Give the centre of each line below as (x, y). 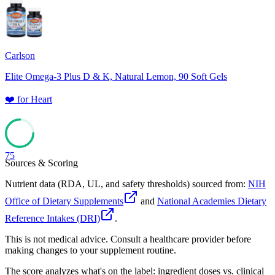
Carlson (20, 56)
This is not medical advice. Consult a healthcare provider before (128, 239)
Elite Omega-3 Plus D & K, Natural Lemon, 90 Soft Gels (116, 77)
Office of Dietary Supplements (64, 201)
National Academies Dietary (212, 201)
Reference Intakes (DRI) (52, 219)
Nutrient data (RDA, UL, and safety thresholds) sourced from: (125, 184)
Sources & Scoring (41, 163)
